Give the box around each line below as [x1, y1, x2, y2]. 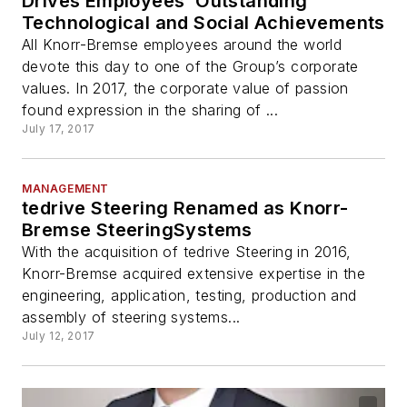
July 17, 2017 [22, 121, 95, 135]
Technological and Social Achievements [22, 11, 385, 34]
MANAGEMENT [22, 181, 109, 195]
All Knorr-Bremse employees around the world [22, 35, 342, 54]
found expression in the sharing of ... [22, 100, 279, 119]
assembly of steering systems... [22, 307, 241, 326]
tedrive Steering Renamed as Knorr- [22, 196, 349, 219]
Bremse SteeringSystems [22, 218, 253, 241]
